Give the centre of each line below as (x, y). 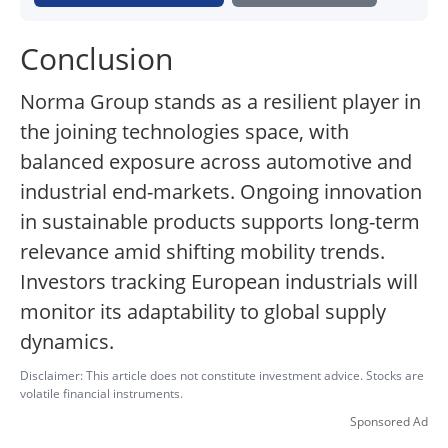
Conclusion (96, 59)
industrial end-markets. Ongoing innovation (221, 192)
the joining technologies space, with (184, 132)
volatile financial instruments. (101, 394)
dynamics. (67, 342)
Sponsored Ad (389, 422)
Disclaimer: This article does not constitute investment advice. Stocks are (222, 376)
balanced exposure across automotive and (216, 162)
